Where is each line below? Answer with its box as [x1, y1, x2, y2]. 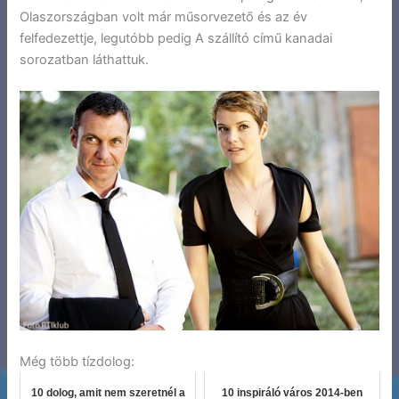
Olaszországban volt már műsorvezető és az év [20, 8, 308, 25]
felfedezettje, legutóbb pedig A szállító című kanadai [20, 29, 333, 46]
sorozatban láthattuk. [20, 51, 150, 68]
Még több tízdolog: [20, 353, 135, 370]
